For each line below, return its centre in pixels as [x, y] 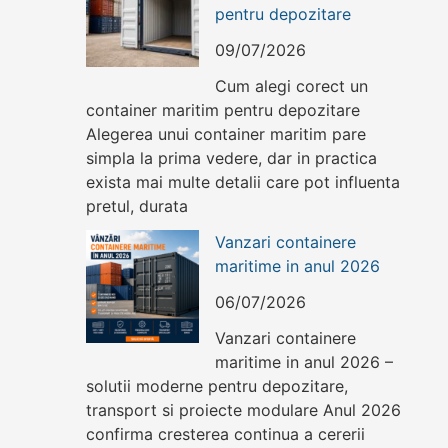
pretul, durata [137, 206]
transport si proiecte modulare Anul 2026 [243, 410]
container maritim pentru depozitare [223, 110]
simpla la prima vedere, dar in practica [231, 158]
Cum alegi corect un [291, 86]
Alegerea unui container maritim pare [226, 134]
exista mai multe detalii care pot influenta [243, 182]
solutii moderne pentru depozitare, [217, 386]
